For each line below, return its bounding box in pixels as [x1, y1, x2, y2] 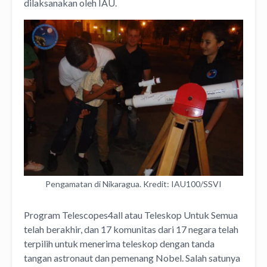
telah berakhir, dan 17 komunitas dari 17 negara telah [24, 223, 238, 235]
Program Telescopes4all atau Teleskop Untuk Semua [24, 209, 238, 221]
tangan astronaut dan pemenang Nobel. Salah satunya [24, 252, 240, 264]
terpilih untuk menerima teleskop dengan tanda [24, 238, 215, 250]
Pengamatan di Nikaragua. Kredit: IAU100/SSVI [45, 179, 222, 190]
